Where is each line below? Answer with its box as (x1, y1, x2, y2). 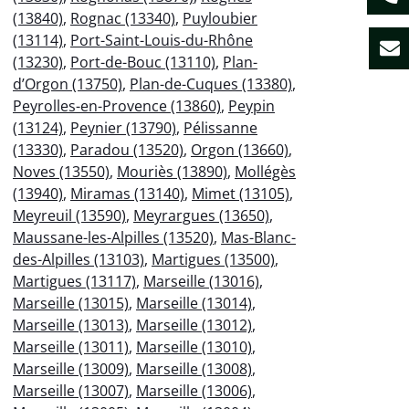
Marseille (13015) (13, 292, 129, 313)
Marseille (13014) (136, 292, 252, 313)
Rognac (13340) (70, 7, 175, 28)
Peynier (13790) (70, 117, 176, 138)
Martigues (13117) (13, 270, 136, 291)
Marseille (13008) (136, 358, 252, 379)
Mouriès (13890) (117, 161, 227, 182)
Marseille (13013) (13, 314, 129, 335)
